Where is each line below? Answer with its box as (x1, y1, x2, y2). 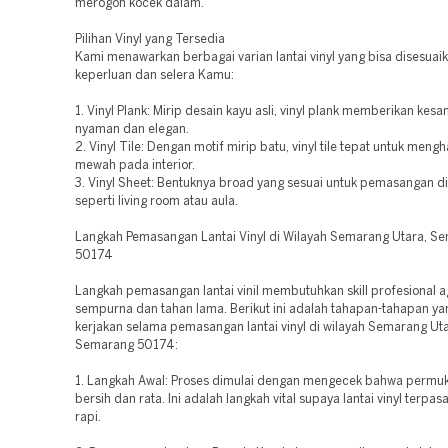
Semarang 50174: (75, 340, 178, 351)
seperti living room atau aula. (75, 196, 238, 207)
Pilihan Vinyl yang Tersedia (75, 34, 225, 45)
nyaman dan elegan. (75, 124, 189, 135)
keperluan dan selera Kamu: (75, 70, 234, 81)
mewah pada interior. (75, 160, 195, 171)
